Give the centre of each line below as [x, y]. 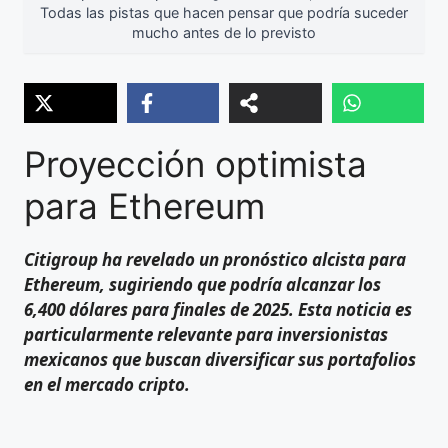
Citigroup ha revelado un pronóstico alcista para [215, 259]
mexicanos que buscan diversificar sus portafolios [220, 359]
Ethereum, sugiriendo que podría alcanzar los [202, 284]
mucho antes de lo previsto [224, 32]
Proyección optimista [195, 163]
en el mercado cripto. [107, 384]
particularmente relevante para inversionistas [206, 334]
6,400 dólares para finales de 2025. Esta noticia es [218, 309]
